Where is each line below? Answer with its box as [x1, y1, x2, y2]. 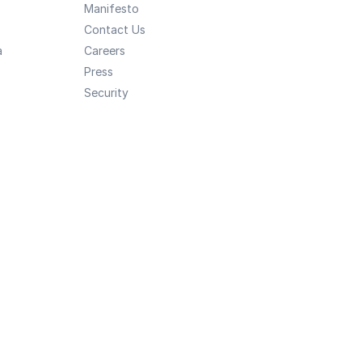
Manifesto [83, 2, 139, 15]
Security [83, 86, 128, 99]
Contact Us [83, 23, 145, 36]
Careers [83, 44, 125, 57]
